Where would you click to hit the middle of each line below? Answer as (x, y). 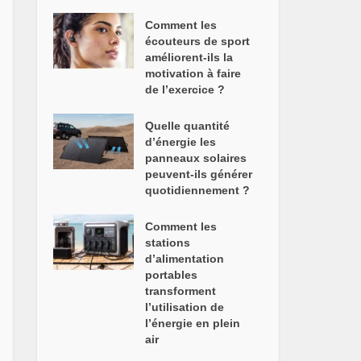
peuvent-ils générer (199, 174)
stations (168, 243)
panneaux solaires (196, 158)
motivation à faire (193, 73)
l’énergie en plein (193, 323)
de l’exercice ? (185, 89)
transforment (181, 291)
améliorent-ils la (189, 57)
